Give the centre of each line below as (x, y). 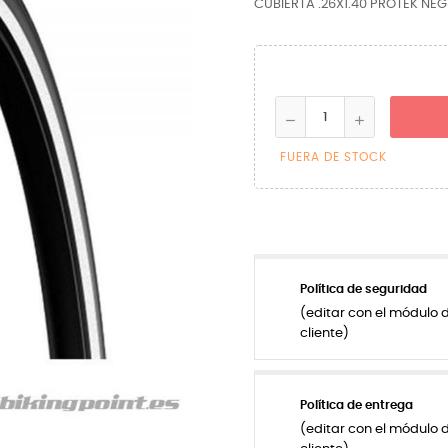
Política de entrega (356, 405)
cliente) (324, 333)
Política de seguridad (363, 289)
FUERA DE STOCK (333, 157)
